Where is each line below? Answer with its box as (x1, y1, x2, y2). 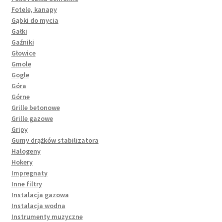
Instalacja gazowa (11, 190, 69, 199)
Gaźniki (11, 37, 34, 47)
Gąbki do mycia (11, 15, 58, 25)
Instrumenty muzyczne (11, 212, 83, 221)
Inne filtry (11, 179, 42, 188)
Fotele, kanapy (11, 4, 57, 14)
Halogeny (11, 146, 41, 156)
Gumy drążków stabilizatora (11, 135, 99, 145)
